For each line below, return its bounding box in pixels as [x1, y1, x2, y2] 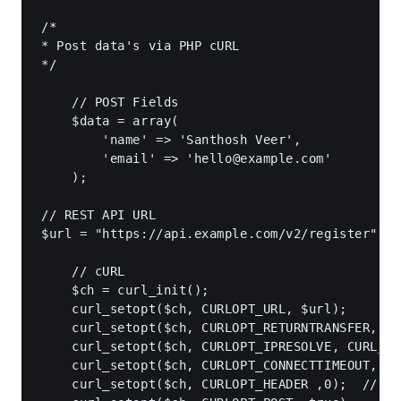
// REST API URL [41, 207, 157, 222]
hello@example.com [193, 150, 324, 166]
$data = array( [41, 113, 179, 128]
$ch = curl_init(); [41, 282, 209, 297]
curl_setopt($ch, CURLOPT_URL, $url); [41, 301, 347, 316]
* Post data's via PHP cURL [41, 38, 241, 53]
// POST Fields [41, 94, 179, 109]
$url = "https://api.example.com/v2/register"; [41, 226, 386, 241]
